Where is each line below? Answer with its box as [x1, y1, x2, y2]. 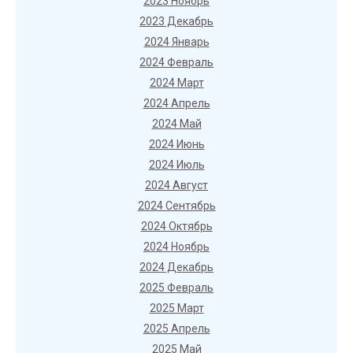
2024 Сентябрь [137, 199, 216, 212]
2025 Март [149, 302, 204, 314]
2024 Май [151, 117, 202, 130]
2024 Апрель [143, 97, 210, 110]
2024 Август [145, 179, 208, 191]
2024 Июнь [148, 138, 205, 150]
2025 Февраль [139, 281, 214, 294]
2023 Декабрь [139, 15, 214, 28]
